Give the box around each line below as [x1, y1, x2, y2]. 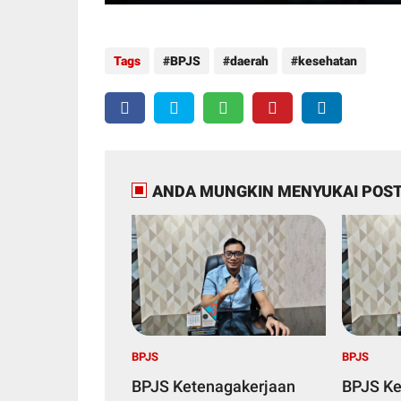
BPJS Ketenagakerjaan [132, 377, 295, 397]
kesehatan [298, 53, 357, 68]
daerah [230, 53, 269, 68]
